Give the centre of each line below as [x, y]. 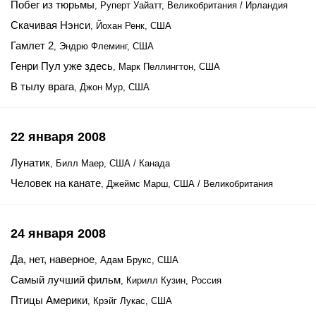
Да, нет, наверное [53, 259]
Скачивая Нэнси [50, 25]
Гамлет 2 [32, 45]
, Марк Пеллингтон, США [166, 67]
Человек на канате [56, 183]
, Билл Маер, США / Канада [110, 163]
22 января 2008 [58, 137]
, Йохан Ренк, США [131, 26]
